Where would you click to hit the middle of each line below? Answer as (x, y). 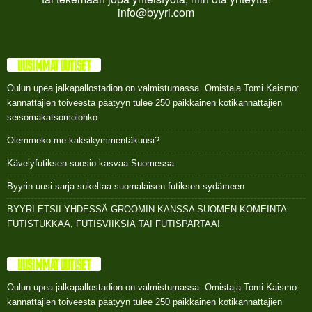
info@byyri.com (156, 12)
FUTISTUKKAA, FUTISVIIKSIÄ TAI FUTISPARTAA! (114, 224)
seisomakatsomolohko (52, 118)
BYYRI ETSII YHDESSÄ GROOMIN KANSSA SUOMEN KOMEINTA (147, 210)
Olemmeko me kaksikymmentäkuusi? (83, 141)
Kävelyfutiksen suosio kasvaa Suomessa (91, 164)
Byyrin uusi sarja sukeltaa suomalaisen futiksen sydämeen (126, 187)
